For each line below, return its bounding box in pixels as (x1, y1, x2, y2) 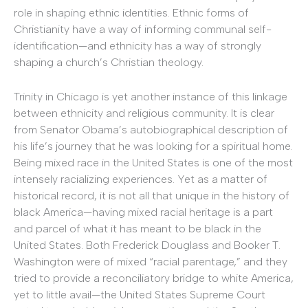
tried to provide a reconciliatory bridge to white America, (14, 271, 294, 285)
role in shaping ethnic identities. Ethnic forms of (14, 6, 249, 20)
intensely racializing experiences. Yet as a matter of (14, 172, 267, 186)
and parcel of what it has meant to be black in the (14, 221, 261, 235)
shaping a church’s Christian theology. (14, 56, 203, 69)
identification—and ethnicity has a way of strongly (14, 39, 261, 53)
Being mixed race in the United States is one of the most (14, 155, 293, 169)
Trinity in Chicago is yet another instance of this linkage (14, 89, 287, 103)
